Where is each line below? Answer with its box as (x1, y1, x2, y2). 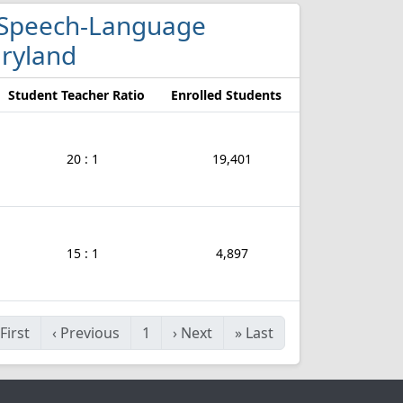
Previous (60, 323, 120, 343)
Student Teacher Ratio (8, 86, 145, 103)
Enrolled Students (171, 86, 282, 103)
